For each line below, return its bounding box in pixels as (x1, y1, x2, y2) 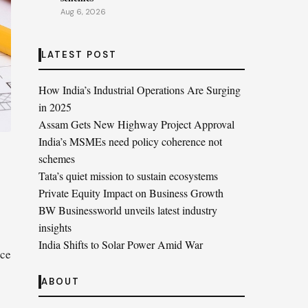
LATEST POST (41, 49, 117, 60)
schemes (38, 151, 75, 166)
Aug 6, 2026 (60, 7, 106, 16)
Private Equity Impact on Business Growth (38, 186, 223, 200)
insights (38, 220, 71, 234)
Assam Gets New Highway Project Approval (38, 117, 234, 131)
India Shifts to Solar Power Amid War (38, 237, 203, 252)
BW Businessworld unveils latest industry (38, 203, 217, 217)
